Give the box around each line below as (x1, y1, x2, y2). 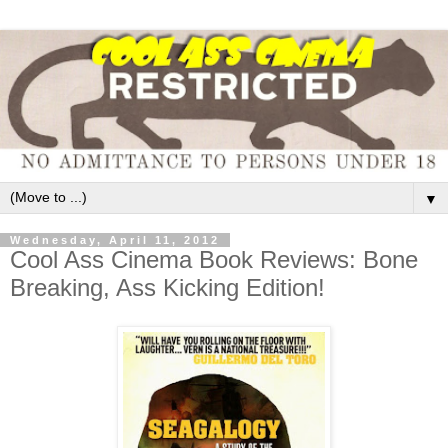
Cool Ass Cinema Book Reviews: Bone (10, 246, 418, 274)
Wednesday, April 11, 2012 (10, 234, 220, 247)
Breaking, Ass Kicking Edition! (10, 274, 325, 302)
